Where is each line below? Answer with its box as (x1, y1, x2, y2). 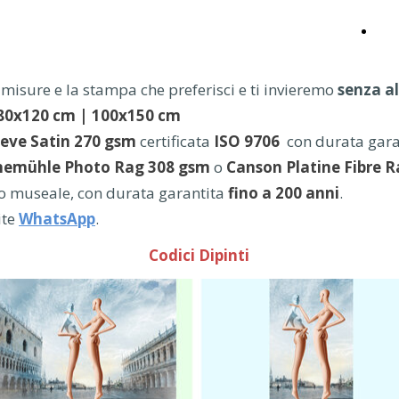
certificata (140, 131, 210, 151)
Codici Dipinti (149, 245, 249, 265)
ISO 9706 (214, 131, 280, 151)
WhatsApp (19, 208, 95, 229)
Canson (226, 157, 282, 177)
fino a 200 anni (228, 183, 339, 203)
